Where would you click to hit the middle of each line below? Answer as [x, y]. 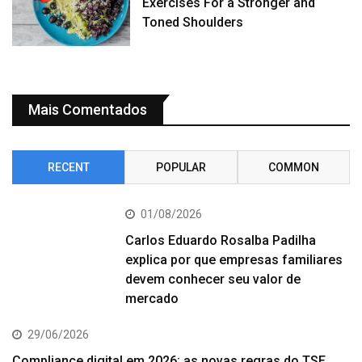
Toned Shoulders [193, 23]
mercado [152, 299]
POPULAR [181, 168]
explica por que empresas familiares [234, 260]
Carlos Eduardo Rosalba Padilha [221, 241]
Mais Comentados [88, 110]
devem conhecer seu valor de [213, 280]
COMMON [293, 168]
